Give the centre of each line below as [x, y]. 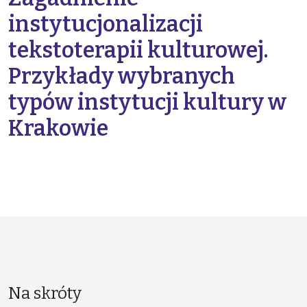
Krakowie [58, 128]
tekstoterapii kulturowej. [138, 50]
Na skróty [45, 293]
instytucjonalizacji [106, 24]
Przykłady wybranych [122, 76]
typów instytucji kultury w [147, 102]
